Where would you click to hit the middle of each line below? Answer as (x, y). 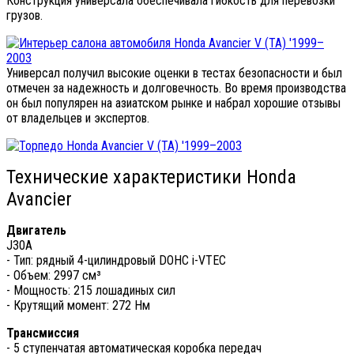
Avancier (39, 199)
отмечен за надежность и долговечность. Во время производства (176, 88)
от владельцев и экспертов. (78, 118)
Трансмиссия (43, 333)
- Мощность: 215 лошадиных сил (91, 290)
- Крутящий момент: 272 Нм (78, 305)
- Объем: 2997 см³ (54, 275)
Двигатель (36, 230)
